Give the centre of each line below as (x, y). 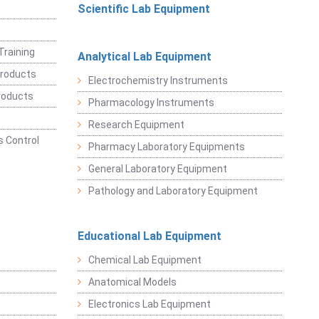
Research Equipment (136, 125)
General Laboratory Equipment (157, 169)
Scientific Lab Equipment (143, 9)
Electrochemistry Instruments (158, 80)
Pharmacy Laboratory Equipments (166, 147)
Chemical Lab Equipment (145, 260)
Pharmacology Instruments (151, 103)
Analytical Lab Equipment (144, 57)
